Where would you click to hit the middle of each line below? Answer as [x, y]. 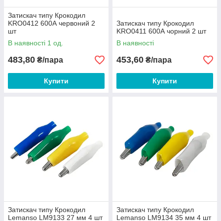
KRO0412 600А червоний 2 [52, 23]
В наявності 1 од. [36, 43]
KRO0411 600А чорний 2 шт [161, 31]
